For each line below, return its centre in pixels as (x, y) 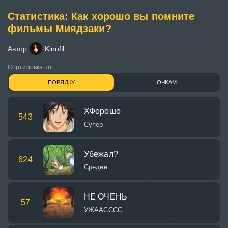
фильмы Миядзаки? (60, 28)
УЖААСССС (103, 210)
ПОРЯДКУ (61, 82)
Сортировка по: (31, 67)
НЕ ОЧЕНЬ (106, 196)
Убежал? (101, 154)
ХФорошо (102, 111)
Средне (96, 167)
